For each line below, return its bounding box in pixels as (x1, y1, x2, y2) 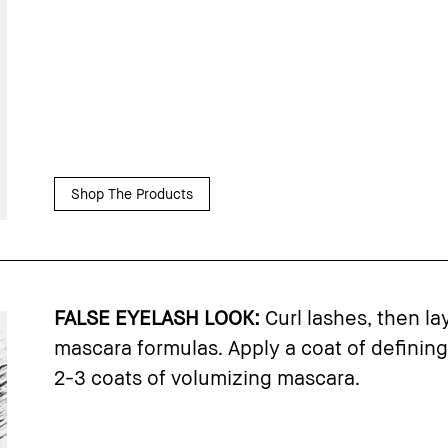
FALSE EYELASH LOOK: (54, 304, 260, 330)
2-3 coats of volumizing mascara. (54, 364, 360, 390)
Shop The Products (71, 184, 193, 202)
